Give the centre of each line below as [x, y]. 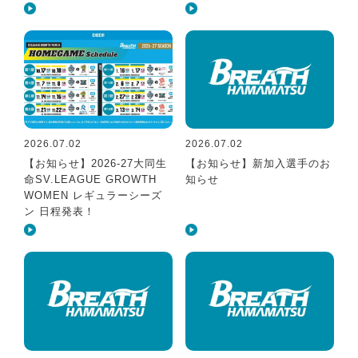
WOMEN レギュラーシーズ [93, 196]
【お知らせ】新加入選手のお [258, 164]
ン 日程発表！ [60, 212]
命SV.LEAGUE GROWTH [91, 180]
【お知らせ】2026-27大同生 [96, 164]
